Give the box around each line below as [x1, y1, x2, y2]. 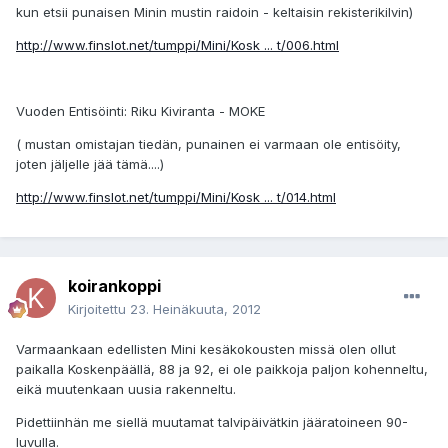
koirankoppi [68, 276, 161, 297]
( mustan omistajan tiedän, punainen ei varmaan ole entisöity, [16, 136, 401, 153]
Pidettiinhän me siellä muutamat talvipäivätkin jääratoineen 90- [16, 414, 408, 431]
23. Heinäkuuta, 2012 [130, 301, 261, 318]
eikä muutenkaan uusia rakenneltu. [16, 381, 236, 398]
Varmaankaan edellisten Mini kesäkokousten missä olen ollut [16, 341, 396, 358]
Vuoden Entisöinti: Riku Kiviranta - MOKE [16, 103, 265, 120]
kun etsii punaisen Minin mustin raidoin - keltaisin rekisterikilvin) [16, 4, 413, 21]
